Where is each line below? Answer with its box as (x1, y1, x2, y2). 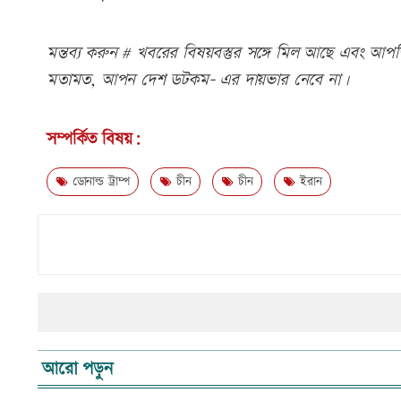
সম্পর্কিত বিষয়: (47, 127, 141, 152)
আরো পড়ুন (42, 356, 125, 382)
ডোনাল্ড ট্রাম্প (67, 173, 130, 192)
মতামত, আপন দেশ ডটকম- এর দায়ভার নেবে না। (47, 68, 349, 93)
